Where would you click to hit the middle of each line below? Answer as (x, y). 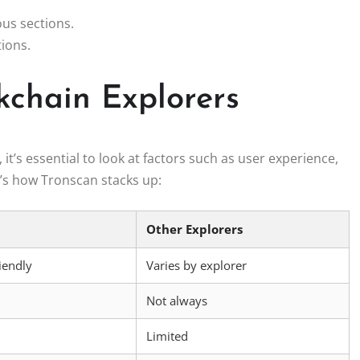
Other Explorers (194, 229)
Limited (167, 335)
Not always (177, 300)
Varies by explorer (196, 265)
